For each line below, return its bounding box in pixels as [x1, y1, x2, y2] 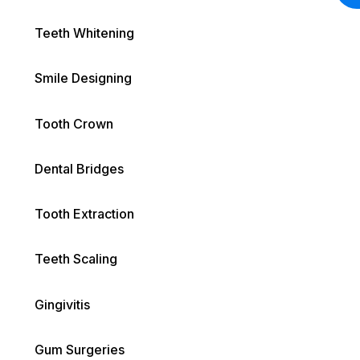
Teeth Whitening [35, 24, 135, 41]
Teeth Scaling [35, 251, 118, 268]
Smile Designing [35, 70, 133, 87]
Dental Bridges [35, 160, 125, 177]
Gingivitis [35, 296, 91, 313]
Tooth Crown [35, 115, 114, 132]
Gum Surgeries [35, 341, 125, 358]
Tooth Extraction [35, 206, 135, 223]
